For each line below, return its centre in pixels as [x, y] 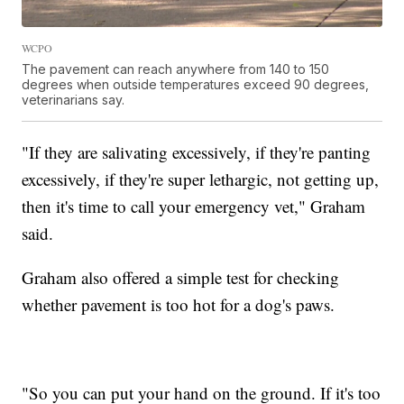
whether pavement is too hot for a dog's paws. [179, 305]
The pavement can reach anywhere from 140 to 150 [176, 69]
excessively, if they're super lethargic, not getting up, [201, 179]
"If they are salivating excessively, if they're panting [197, 152]
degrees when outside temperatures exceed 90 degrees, [196, 85]
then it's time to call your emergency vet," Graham [194, 207]
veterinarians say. [73, 100]
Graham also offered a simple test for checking [181, 278]
